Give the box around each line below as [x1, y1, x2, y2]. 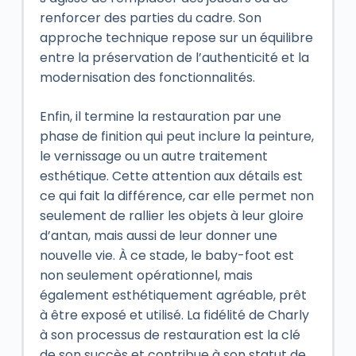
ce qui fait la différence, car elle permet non [39, 187, 314, 205]
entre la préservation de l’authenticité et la [39, 48, 309, 67]
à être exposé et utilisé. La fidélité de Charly [39, 306, 309, 324]
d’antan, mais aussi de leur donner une [39, 226, 277, 245]
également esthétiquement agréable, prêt [39, 286, 307, 304]
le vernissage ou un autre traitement [39, 147, 268, 165]
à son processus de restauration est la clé [39, 326, 300, 344]
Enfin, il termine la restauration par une [39, 107, 281, 126]
